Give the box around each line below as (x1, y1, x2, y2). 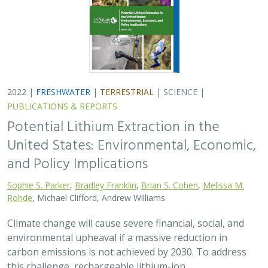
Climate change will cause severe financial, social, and (7, 217, 244, 230)
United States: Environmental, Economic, (7, 135, 256, 157)
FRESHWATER (36, 86, 90, 98)
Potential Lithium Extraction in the (7, 116, 220, 139)
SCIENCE (163, 86, 197, 98)
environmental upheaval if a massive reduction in (7, 231, 227, 244)
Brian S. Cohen (141, 179, 198, 191)
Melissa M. (203, 179, 244, 191)
